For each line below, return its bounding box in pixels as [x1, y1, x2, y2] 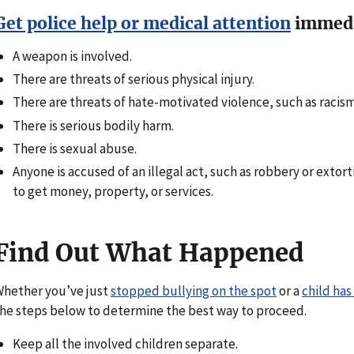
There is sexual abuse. [13, 139, 137, 157]
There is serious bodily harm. [13, 116, 174, 134]
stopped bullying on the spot [111, 281, 277, 299]
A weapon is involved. [13, 47, 132, 65]
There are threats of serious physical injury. [13, 70, 254, 88]
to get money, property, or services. [13, 183, 213, 201]
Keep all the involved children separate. [13, 334, 240, 352]
